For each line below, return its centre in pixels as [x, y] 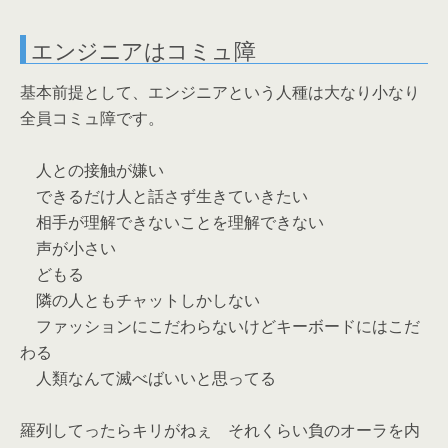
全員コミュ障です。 [92, 118]
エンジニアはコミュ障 [143, 49]
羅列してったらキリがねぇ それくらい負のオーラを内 [220, 430]
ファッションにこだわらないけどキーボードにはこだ [220, 326]
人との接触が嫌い [92, 170]
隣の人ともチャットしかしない [140, 300]
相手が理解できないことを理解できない [172, 222]
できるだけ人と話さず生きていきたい [164, 196]
